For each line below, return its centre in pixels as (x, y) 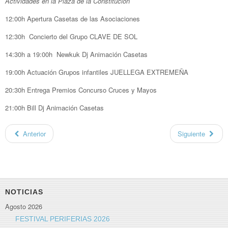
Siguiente (191, 133)
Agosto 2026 (24, 207)
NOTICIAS (24, 192)
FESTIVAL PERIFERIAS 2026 (63, 219)
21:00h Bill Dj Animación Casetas (54, 107)
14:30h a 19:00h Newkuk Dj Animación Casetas (76, 54)
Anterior (35, 133)
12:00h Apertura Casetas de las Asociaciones (73, 18)
